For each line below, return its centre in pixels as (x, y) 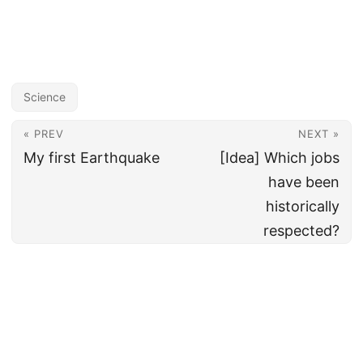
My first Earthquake (92, 158)
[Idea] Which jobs (280, 158)
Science (45, 97)
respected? (301, 231)
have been (304, 182)
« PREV (44, 134)
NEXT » (319, 134)
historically (303, 206)
